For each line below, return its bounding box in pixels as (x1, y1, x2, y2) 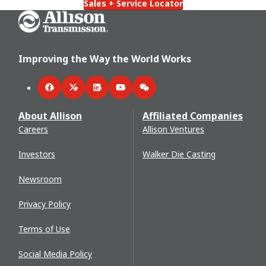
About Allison (18, 109, 82, 122)
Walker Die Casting (142, 148, 216, 160)
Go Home (18, 11, 56, 23)
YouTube (120, 87, 154, 99)
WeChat (144, 87, 175, 99)
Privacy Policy (18, 198, 71, 210)
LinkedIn (96, 87, 129, 99)
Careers (18, 123, 48, 135)
